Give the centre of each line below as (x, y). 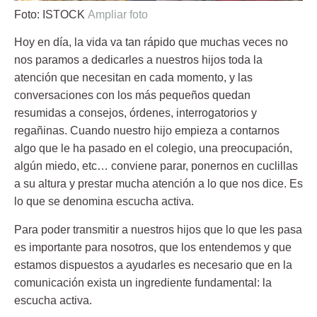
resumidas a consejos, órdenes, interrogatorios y (136, 113)
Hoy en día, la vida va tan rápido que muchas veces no (151, 42)
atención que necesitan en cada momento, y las (133, 78)
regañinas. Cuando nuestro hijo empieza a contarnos (147, 131)
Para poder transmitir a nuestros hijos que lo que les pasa (158, 229)
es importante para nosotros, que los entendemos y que (153, 247)
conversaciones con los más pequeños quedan (132, 96)
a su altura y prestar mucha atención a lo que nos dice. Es (158, 184)
